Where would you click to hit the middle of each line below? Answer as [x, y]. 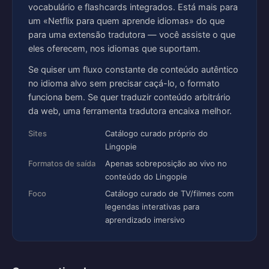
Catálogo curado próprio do [156, 133]
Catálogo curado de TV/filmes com [169, 193]
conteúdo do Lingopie [146, 177]
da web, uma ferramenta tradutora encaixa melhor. [130, 111]
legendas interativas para [152, 207]
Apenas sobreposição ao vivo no [166, 163]
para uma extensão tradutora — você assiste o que [132, 35]
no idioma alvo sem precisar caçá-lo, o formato [124, 83]
